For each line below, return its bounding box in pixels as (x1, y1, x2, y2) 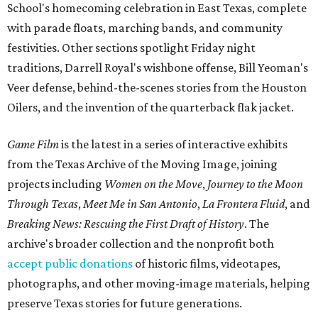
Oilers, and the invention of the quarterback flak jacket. (7, 99, 294, 114)
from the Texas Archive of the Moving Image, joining (7, 156, 278, 171)
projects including (7, 176, 104, 191)
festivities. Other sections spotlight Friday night (7, 40, 256, 55)
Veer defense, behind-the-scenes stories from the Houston (7, 79, 307, 94)
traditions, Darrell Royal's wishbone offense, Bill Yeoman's (7, 60, 308, 75)
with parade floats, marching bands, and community (7, 20, 283, 35)
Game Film (7, 136, 59, 151)
